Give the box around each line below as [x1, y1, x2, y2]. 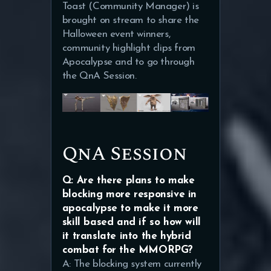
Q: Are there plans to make [62, 175, 195, 186]
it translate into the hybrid [62, 230, 191, 241]
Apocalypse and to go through [62, 56, 195, 67]
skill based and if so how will [62, 217, 201, 227]
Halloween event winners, [62, 28, 171, 39]
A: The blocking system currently [62, 258, 202, 269]
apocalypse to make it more [62, 203, 198, 214]
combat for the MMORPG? [62, 244, 194, 255]
